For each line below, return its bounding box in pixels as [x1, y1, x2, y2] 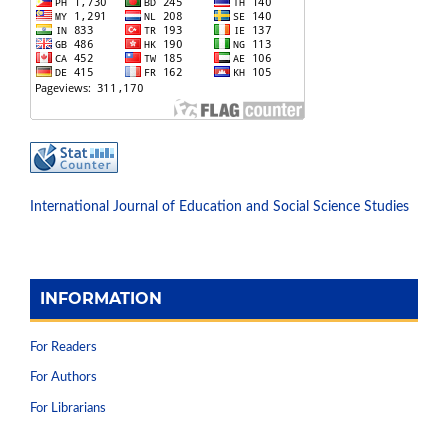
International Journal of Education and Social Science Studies [30, 199, 409, 214]
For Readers [30, 340, 97, 354]
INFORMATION [40, 288, 162, 308]
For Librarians [30, 402, 106, 416]
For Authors [30, 371, 97, 385]
